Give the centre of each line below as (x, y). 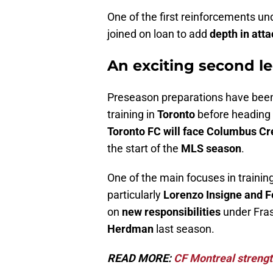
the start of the (144, 149)
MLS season (211, 149)
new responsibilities (171, 212)
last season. (184, 229)
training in (132, 115)
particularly (135, 195)
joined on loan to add (158, 34)
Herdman (130, 229)
